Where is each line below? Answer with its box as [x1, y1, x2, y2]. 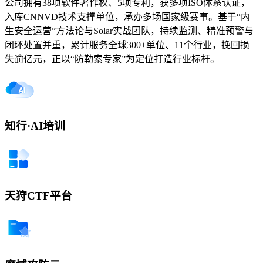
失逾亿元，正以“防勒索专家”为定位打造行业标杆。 [5, 53, 220, 64]
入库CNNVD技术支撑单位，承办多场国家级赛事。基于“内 [5, 11, 250, 22]
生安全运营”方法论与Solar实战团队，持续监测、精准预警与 [5, 25, 254, 36]
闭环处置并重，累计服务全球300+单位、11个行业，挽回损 [5, 39, 249, 50]
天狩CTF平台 [5, 189, 72, 202]
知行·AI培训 [5, 120, 65, 133]
